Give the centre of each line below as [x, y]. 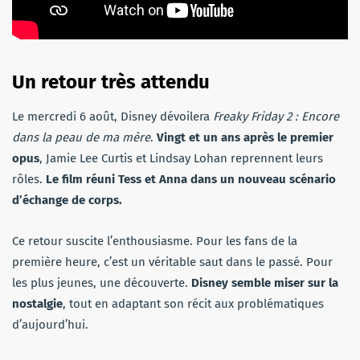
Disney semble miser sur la [263, 282]
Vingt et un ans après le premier [243, 137]
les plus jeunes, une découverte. [100, 282]
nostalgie [37, 303]
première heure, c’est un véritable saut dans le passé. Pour [172, 262]
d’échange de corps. [67, 200]
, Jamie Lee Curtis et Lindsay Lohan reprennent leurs [181, 158]
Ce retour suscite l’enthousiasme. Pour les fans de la [155, 241]
